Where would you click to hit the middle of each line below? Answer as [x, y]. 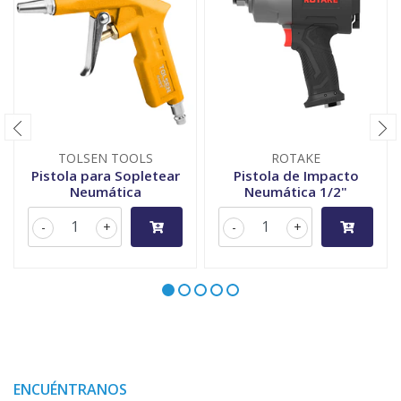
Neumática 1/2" [296, 192]
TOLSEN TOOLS [105, 158]
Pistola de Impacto [296, 176]
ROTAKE [296, 158]
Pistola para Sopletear [105, 176]
